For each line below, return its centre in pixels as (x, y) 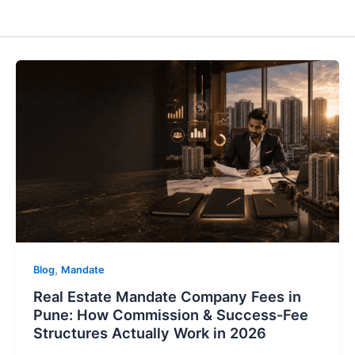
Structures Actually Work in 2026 (149, 333)
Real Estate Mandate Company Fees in (167, 297)
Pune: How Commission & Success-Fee (170, 315)
